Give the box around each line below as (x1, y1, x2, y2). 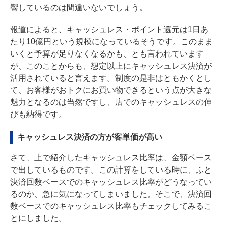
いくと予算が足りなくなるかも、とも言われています (10, 49, 204, 58)
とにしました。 (10, 213, 67, 222)
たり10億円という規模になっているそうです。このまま (10, 37, 213, 46)
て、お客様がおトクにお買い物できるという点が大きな (10, 85, 212, 94)
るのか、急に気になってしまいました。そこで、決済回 (10, 189, 212, 198)
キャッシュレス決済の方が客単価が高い (17, 132, 162, 141)
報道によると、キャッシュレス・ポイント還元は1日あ (10, 25, 208, 34)
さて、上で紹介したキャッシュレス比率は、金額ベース (10, 153, 212, 162)
